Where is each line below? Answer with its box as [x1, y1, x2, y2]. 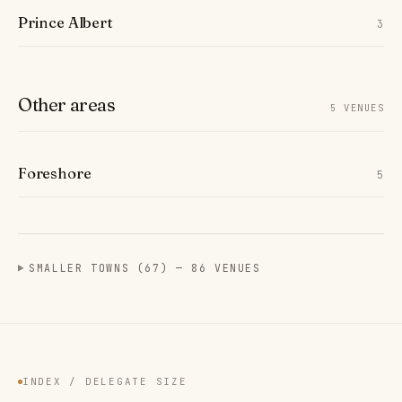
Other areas [18, 92, 116, 116]
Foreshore [18, 163, 92, 182]
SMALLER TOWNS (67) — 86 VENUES [29, 260, 261, 275]
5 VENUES [330, 100, 384, 114]
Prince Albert [18, 13, 113, 31]
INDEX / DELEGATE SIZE [22, 375, 188, 389]
